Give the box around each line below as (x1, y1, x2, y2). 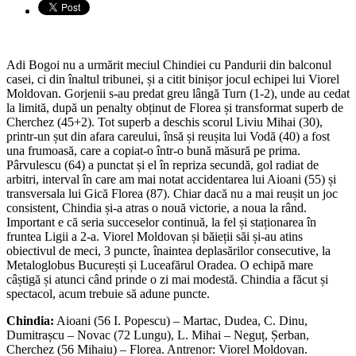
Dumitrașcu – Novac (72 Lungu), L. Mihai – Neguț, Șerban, (6, 327, 309, 342)
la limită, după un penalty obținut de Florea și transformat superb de (6, 100, 343, 114)
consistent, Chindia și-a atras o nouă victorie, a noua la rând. (6, 200, 307, 215)
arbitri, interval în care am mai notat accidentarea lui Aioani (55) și (6, 172, 336, 186)
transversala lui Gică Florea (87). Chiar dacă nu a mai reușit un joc (6, 186, 338, 200)
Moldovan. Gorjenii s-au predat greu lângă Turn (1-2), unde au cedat (6, 86, 350, 100)
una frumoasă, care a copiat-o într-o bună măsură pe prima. (6, 143, 300, 157)
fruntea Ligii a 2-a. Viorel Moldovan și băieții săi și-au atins (6, 229, 303, 243)
